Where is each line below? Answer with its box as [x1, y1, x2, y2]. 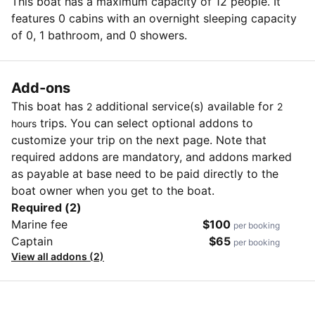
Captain [11, 233, 53, 248]
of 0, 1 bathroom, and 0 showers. [11, 27, 187, 42]
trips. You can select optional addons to [37, 115, 253, 130]
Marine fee [11, 217, 67, 231]
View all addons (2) [11, 250, 104, 262]
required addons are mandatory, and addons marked [11, 149, 292, 164]
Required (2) [11, 200, 82, 214]
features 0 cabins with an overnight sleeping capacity [11, 11, 297, 25]
